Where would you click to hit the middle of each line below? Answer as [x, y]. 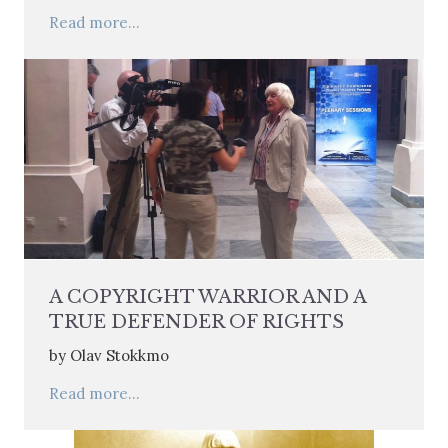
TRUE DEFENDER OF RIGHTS [196, 321]
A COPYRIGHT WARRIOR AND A [207, 296]
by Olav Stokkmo [109, 355]
